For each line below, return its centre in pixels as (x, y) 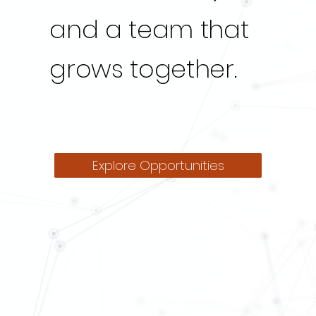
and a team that (149, 30)
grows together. (143, 69)
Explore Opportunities (158, 166)
